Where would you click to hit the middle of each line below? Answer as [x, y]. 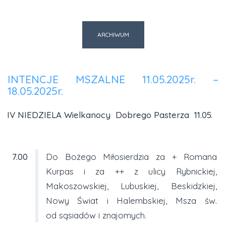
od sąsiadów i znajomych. [96, 215]
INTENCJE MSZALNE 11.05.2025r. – [113, 79]
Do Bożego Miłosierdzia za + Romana [131, 156]
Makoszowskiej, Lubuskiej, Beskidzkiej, [131, 186]
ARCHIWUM [113, 34]
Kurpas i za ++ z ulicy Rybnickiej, [131, 171]
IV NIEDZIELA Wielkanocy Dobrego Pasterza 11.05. [109, 115]
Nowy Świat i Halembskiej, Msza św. [131, 200]
